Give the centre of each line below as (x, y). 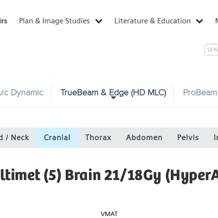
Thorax (98, 137)
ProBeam (200, 93)
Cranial (57, 137)
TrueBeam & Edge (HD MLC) (113, 93)
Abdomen (144, 137)
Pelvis (188, 137)
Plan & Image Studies (54, 21)
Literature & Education (153, 21)
